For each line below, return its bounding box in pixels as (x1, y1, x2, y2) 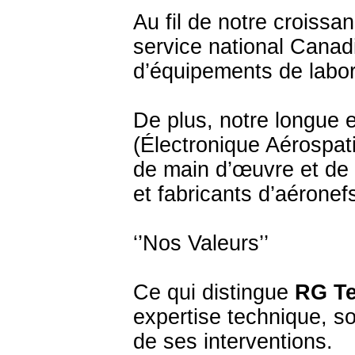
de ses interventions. (133, 330, 333, 353)
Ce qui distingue (133, 281, 295, 304)
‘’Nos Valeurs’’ (133, 231, 269, 255)
